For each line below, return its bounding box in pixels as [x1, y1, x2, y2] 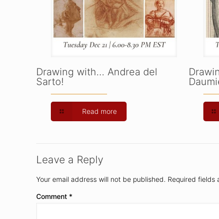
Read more [82, 107, 117, 115]
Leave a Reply [36, 153, 103, 166]
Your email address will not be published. [36, 175, 166, 183]
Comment [36, 192, 69, 200]
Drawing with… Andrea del [36, 66, 157, 78]
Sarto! [36, 75, 64, 88]
